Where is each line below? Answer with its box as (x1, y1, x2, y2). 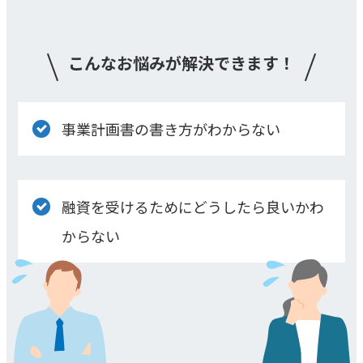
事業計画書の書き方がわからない (62, 117, 281, 139)
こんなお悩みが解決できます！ (68, 50, 295, 75)
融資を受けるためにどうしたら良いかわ (62, 195, 325, 217)
